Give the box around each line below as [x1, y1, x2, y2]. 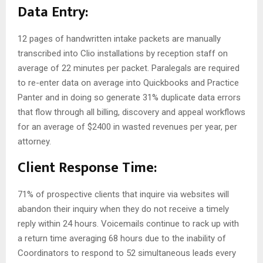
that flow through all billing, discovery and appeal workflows [18, 106, 245, 117]
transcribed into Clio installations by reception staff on [18, 48, 228, 59]
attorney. [18, 136, 51, 147]
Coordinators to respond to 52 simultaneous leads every [18, 247, 236, 258]
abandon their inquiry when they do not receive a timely [18, 203, 229, 214]
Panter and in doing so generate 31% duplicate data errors [18, 92, 241, 103]
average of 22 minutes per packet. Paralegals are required [18, 62, 240, 73]
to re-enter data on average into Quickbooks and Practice [18, 77, 239, 88]
